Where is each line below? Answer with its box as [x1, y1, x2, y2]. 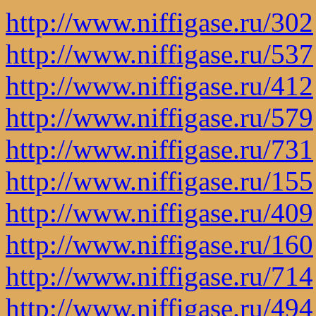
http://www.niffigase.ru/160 [6, 229, 313, 260]
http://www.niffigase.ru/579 [6, 102, 313, 133]
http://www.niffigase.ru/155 [6, 165, 313, 196]
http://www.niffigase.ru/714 [6, 260, 313, 291]
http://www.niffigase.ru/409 [6, 197, 313, 228]
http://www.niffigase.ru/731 [6, 133, 313, 164]
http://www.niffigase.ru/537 [6, 38, 313, 69]
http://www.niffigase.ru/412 [6, 70, 313, 101]
